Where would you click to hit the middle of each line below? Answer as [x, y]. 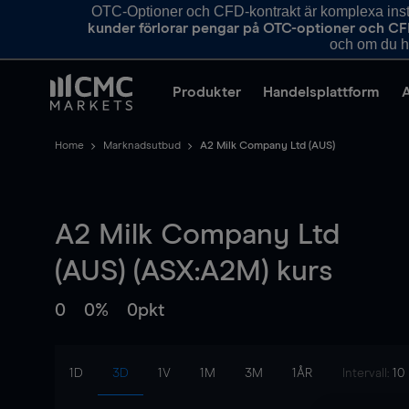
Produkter [207, 92]
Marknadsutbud [142, 146]
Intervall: [367, 373]
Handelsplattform [321, 92]
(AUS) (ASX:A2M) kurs [194, 272]
